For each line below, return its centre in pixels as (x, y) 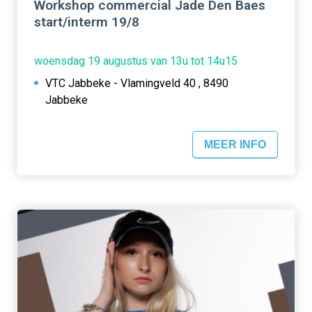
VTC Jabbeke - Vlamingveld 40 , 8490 (137, 83)
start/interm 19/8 (87, 22)
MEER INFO (235, 144)
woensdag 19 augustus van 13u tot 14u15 (136, 61)
